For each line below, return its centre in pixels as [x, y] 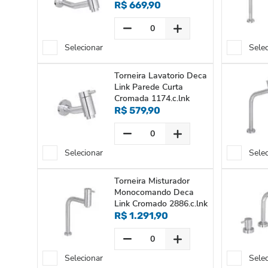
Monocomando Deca [154, 192]
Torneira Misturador [152, 181]
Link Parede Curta [149, 87]
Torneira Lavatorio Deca [161, 76]
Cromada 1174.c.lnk [152, 98]
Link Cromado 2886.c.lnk [161, 204]
